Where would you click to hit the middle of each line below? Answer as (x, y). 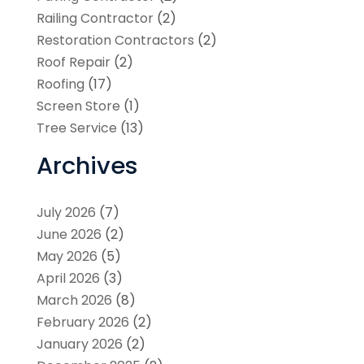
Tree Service (76, 128)
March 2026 (74, 300)
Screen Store (78, 106)
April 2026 (68, 278)
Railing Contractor (95, 18)
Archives (87, 165)
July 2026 (66, 212)
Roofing (60, 84)
